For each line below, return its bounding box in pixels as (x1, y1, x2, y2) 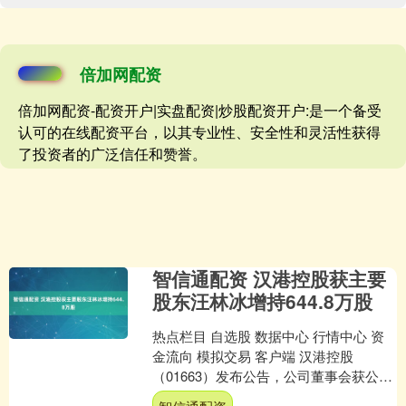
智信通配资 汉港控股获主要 (152, 265, 387, 293)
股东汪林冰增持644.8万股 (152, 287, 373, 315)
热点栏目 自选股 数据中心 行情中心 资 (152, 326, 385, 346)
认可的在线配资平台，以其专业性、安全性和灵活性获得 (18, 121, 381, 143)
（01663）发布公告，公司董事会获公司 (152, 366, 393, 386)
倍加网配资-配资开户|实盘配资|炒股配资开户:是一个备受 (18, 100, 382, 121)
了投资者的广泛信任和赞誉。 (18, 143, 207, 165)
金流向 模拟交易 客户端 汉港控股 (152, 346, 354, 366)
